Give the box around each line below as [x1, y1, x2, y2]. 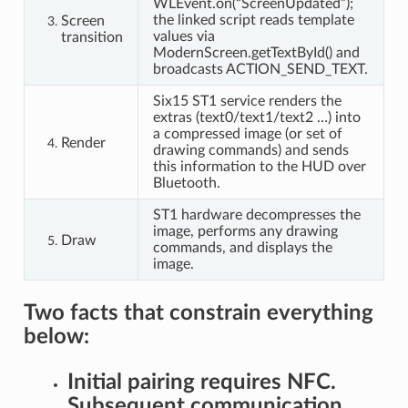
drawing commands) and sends [152, 142, 349, 158]
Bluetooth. [152, 175, 220, 190]
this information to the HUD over [152, 158, 366, 174]
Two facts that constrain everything [23, 301, 373, 324]
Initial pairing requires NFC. [66, 371, 336, 393]
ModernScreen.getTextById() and [152, 45, 360, 60]
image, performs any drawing [152, 223, 338, 239]
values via [152, 28, 215, 44]
